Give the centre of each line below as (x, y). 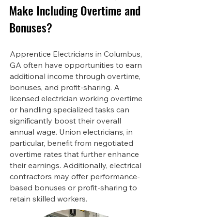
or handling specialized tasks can (70, 109)
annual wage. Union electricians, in (71, 132)
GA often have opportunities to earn (76, 65)
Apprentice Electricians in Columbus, (76, 54)
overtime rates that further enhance (74, 154)
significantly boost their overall (65, 121)
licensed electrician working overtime (76, 98)
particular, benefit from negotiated (71, 143)
